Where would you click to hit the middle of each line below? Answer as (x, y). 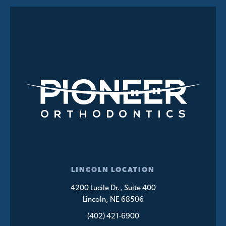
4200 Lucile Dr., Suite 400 (113, 188)
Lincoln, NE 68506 (113, 200)
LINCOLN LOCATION (113, 170)
